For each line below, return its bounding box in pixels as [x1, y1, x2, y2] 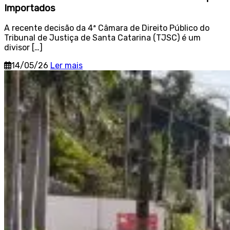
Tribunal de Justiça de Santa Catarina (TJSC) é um [4, 33, 201, 43]
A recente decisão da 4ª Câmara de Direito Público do [4, 23, 209, 33]
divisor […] [4, 43, 43, 53]
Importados [4, 2, 55, 14]
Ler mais [50, 61, 83, 71]
